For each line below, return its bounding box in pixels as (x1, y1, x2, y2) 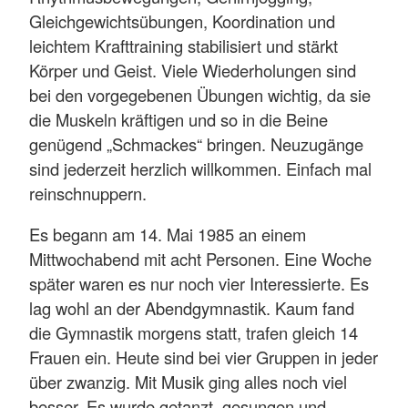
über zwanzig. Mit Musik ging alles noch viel (29, 370, 347, 394)
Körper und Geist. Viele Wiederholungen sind (29, 57, 356, 82)
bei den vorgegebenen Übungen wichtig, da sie (29, 82, 371, 107)
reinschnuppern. (29, 180, 151, 205)
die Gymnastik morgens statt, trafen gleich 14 (29, 321, 358, 345)
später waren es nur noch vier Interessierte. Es (29, 271, 369, 296)
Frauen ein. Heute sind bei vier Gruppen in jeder (29, 345, 378, 370)
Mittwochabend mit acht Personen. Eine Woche (29, 247, 372, 271)
